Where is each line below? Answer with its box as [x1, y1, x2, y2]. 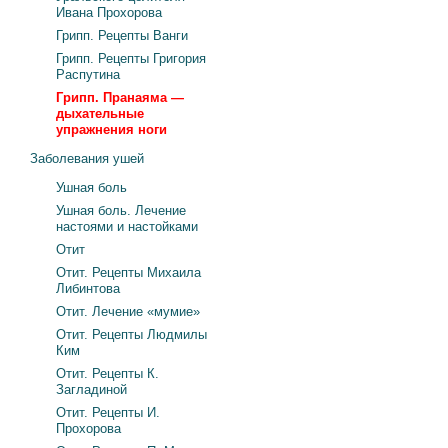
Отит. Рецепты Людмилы [56, 327, 207, 342]
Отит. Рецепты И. [56, 405, 160, 420]
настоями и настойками [56, 219, 198, 234]
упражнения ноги [56, 122, 167, 137]
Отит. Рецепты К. [56, 366, 159, 381]
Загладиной [56, 382, 127, 397]
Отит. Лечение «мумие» [56, 304, 200, 319]
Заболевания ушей [30, 151, 144, 166]
